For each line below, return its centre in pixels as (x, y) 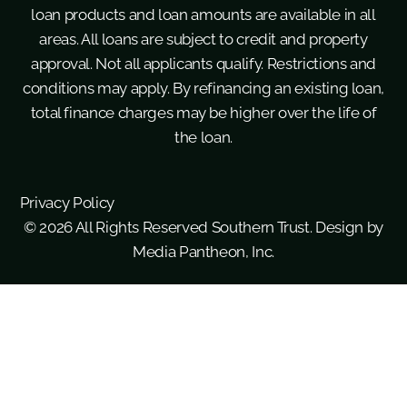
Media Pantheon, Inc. (203, 252)
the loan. (203, 137)
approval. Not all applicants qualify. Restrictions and (203, 63)
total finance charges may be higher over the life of (203, 112)
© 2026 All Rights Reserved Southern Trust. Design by (203, 228)
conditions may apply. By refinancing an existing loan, (203, 88)
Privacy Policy (67, 203)
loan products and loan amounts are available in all (203, 14)
